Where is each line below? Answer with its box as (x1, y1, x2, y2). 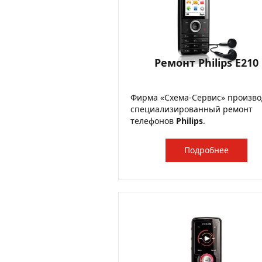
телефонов (130, 115, 176, 126)
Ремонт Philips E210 (154, 56, 258, 70)
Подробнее (184, 144, 229, 156)
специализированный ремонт (130, 104, 253, 115)
